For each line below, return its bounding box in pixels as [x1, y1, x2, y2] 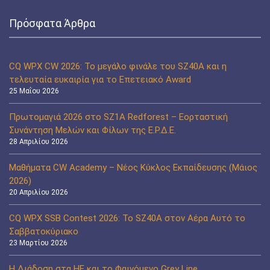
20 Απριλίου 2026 [9, 187, 68, 196]
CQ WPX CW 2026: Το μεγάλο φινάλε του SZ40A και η [9, 60, 227, 72]
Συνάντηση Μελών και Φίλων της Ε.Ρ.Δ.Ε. [9, 124, 176, 136]
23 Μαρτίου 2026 [9, 238, 67, 247]
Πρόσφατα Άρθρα [9, 16, 95, 30]
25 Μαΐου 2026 [9, 86, 59, 95]
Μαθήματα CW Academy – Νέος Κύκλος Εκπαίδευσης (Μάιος [9, 162, 257, 173]
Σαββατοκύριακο [9, 225, 78, 237]
